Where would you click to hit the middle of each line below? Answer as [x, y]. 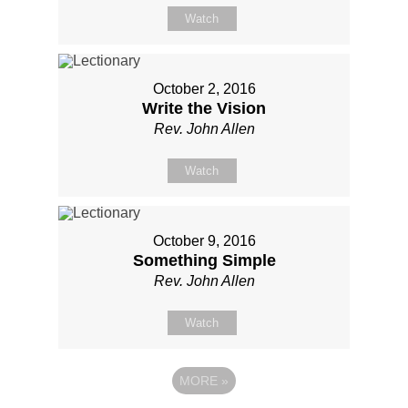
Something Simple [204, 260]
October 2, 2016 [204, 88]
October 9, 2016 [204, 240]
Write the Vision [204, 108]
